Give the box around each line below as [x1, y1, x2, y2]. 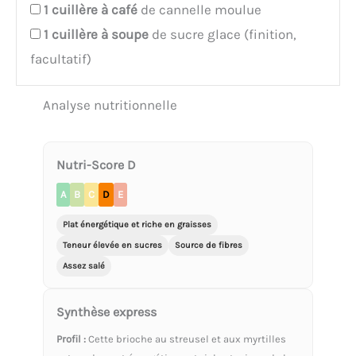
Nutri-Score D [56, 157, 136, 173]
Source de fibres [175, 240, 242, 251]
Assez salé [63, 261, 105, 272]
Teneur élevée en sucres [63, 240, 162, 251]
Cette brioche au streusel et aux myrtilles [86, 333, 286, 346]
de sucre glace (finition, [149, 26, 296, 43]
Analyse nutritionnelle [43, 97, 177, 114]
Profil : [56, 333, 86, 346]
